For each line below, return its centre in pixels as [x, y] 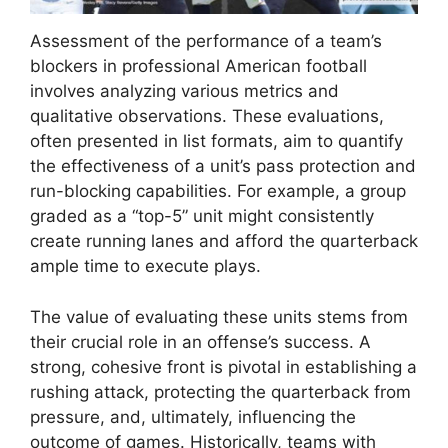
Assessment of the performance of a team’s [206, 41]
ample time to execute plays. [145, 266]
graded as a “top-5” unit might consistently [202, 216]
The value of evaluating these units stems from [219, 316]
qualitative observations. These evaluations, [207, 116]
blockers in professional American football [198, 66]
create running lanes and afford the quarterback [224, 241]
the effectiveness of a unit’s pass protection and [223, 166]
